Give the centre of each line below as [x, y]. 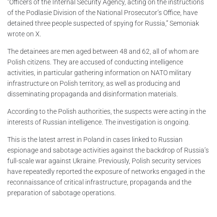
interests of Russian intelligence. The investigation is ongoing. [99, 122]
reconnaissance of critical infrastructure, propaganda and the [99, 182]
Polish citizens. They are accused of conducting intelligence [95, 62]
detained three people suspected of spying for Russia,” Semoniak [103, 23]
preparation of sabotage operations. [62, 193]
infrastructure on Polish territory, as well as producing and [94, 83]
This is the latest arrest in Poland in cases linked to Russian [95, 139]
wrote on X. [24, 34]
